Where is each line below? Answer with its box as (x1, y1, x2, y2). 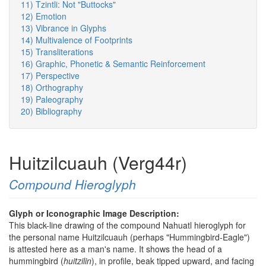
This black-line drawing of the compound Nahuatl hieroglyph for (9, 219, 246, 232)
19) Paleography (21, 93, 83, 106)
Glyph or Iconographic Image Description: (9, 207, 182, 220)
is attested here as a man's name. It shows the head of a (9, 243, 222, 255)
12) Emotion (21, 10, 66, 23)
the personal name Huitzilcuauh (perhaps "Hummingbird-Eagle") (9, 231, 250, 243)
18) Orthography (21, 81, 83, 94)
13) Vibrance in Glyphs (21, 22, 106, 34)
